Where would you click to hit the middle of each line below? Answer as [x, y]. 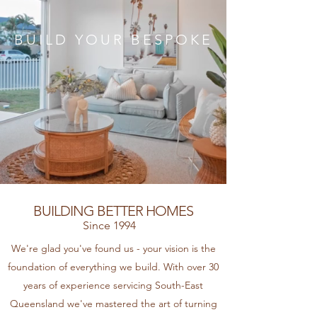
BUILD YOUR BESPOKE [114, 40]
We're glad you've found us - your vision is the [113, 248]
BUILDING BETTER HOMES [113, 211]
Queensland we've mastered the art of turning [113, 304]
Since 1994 [109, 225]
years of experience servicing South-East [113, 285]
